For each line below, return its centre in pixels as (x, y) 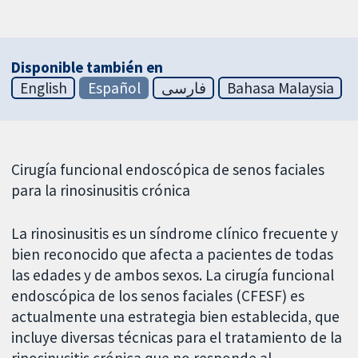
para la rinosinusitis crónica (101, 190)
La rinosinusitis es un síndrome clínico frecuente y (175, 234)
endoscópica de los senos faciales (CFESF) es (158, 296)
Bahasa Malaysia (280, 88)
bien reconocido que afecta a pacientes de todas (173, 255)
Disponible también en (88, 67)
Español (114, 88)
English (43, 88)
